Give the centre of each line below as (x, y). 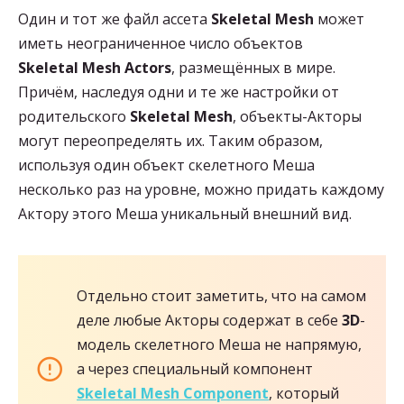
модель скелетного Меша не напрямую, (219, 344)
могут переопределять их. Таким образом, (170, 140)
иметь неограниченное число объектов (161, 43)
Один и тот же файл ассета (115, 18)
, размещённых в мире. (253, 67)
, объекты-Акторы (297, 116)
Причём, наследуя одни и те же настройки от (179, 92)
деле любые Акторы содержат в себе (209, 320)
